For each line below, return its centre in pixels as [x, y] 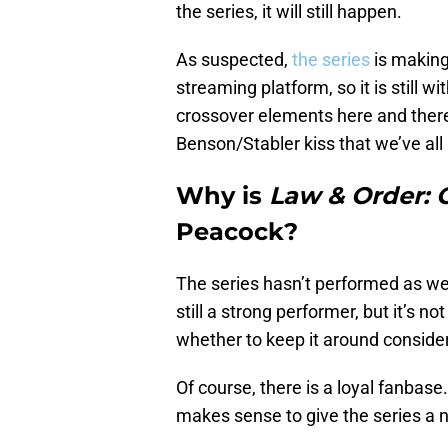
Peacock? [237, 232]
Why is [222, 196]
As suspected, [234, 60]
